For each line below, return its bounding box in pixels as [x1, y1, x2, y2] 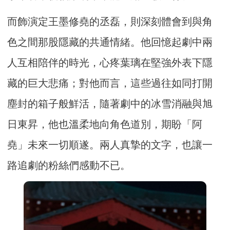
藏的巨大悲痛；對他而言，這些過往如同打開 [7, 77, 213, 89]
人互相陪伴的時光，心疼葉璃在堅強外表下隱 [7, 56, 213, 68]
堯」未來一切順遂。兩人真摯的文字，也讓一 [7, 139, 213, 150]
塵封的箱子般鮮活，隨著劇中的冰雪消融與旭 [7, 98, 213, 109]
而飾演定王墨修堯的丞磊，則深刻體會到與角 [7, 15, 213, 27]
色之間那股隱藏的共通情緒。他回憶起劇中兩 [7, 36, 213, 48]
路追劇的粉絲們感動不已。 [7, 159, 131, 171]
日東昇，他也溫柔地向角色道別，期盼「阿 [7, 118, 203, 130]
